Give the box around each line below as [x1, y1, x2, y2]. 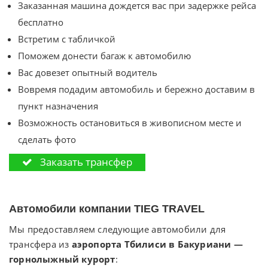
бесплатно [18, 16, 63, 28]
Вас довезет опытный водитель [18, 66, 157, 78]
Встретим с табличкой [18, 33, 115, 45]
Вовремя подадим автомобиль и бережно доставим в [18, 83, 255, 95]
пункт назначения [18, 100, 98, 112]
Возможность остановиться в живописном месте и [18, 117, 242, 129]
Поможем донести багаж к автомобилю [18, 50, 191, 62]
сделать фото [18, 133, 76, 145]
